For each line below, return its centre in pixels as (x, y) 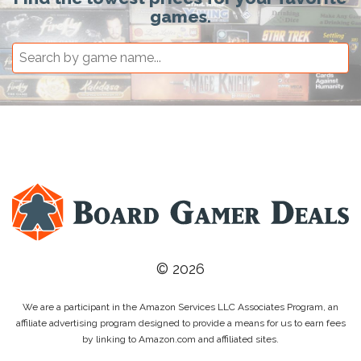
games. (180, 16)
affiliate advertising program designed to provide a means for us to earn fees (180, 324)
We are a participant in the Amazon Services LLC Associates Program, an (180, 307)
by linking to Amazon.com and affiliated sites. (180, 340)
